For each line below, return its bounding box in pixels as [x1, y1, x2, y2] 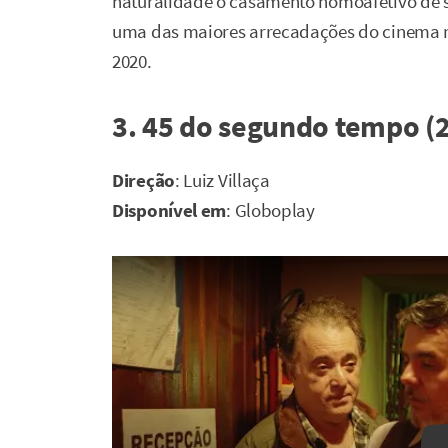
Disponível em [112, 198, 227, 222]
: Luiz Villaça [174, 168, 270, 192]
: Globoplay [226, 198, 315, 222]
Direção [112, 168, 175, 192]
